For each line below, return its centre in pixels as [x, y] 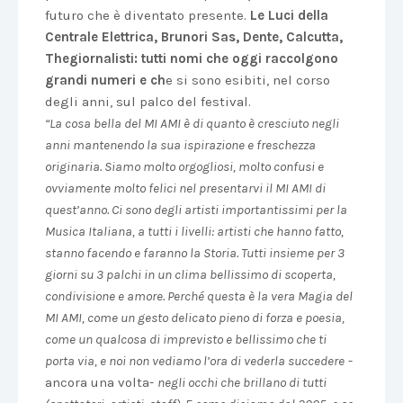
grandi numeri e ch [105, 80]
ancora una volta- [101, 382]
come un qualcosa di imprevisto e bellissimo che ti [186, 339]
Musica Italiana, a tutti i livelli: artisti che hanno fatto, [194, 231]
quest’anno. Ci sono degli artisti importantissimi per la [196, 210]
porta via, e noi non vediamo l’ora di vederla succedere [195, 361]
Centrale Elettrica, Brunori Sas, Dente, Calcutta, [194, 37]
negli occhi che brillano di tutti [242, 382]
